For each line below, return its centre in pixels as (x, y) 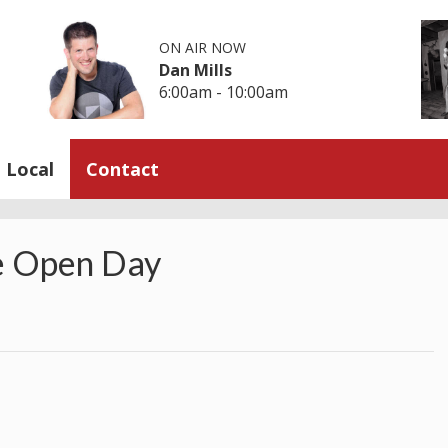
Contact (122, 168)
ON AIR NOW (203, 47)
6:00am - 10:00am (224, 91)
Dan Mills (196, 69)
